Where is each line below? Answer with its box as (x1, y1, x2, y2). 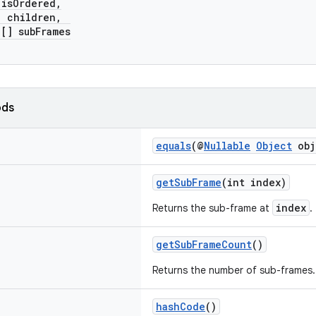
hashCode (156, 300, 205, 313)
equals (156, 139, 191, 152)
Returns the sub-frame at (152, 202, 272, 214)
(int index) (221, 176, 286, 189)
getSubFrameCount (156, 238, 252, 251)
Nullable (204, 139, 250, 152)
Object (256, 139, 292, 152)
